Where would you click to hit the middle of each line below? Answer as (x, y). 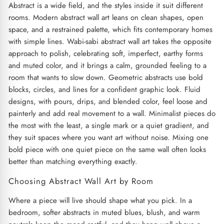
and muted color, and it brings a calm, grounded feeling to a (107, 65)
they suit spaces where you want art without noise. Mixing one (108, 137)
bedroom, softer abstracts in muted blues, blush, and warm (104, 212)
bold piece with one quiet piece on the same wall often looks (107, 149)
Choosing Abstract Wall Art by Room (81, 181)
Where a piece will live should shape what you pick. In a (100, 200)
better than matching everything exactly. (73, 161)
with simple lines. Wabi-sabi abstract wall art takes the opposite (110, 41)
